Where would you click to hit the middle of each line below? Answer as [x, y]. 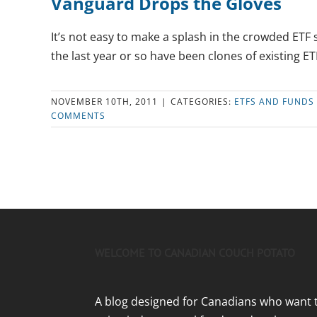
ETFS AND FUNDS [274, 102]
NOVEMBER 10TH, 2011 [104, 102]
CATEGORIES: [202, 102]
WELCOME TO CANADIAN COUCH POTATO [195, 253]
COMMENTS [78, 116]
